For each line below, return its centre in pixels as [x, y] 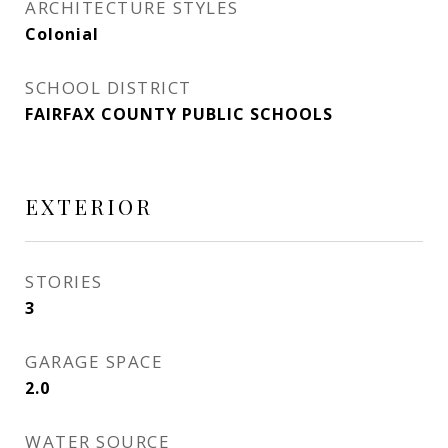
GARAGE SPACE [94, 361]
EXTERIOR [89, 206]
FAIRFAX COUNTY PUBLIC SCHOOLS [179, 114]
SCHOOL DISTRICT [108, 87]
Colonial [62, 34]
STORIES [64, 281]
